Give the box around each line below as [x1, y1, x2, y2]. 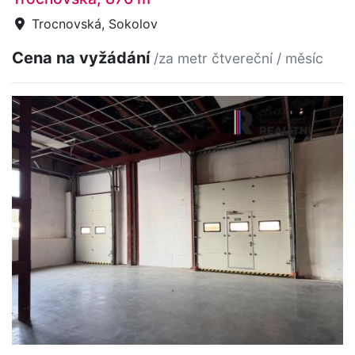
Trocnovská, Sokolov [28, 16, 158, 32]
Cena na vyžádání [12, 48, 154, 68]
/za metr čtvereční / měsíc [154, 50, 323, 67]
